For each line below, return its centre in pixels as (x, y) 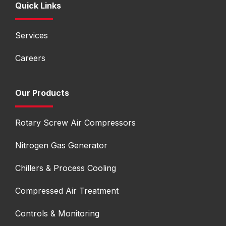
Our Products (42, 93)
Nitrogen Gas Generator (61, 145)
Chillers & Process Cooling (66, 168)
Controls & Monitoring (57, 213)
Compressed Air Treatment (67, 190)
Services (32, 35)
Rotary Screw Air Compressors (75, 122)
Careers (30, 58)
